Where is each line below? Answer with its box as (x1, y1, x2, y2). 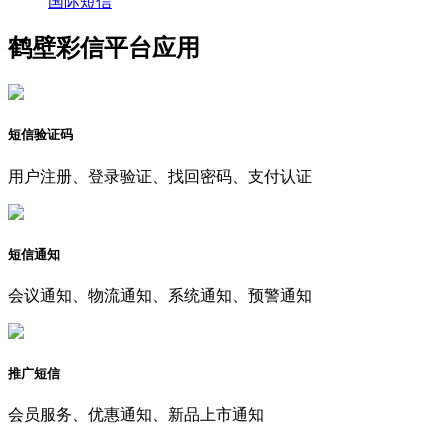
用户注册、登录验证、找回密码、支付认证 (8, 167, 312, 185)
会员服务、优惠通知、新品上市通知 (8, 406, 264, 424)
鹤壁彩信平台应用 (8, 35, 200, 62)
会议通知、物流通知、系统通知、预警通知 (8, 287, 312, 304)
